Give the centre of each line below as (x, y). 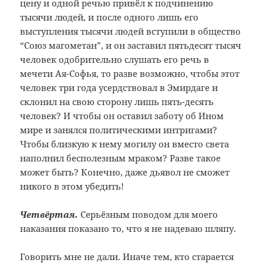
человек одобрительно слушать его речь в (115, 60)
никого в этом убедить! (72, 186)
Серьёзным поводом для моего (148, 215)
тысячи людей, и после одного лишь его (109, 17)
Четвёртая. (49, 215)
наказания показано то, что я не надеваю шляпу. (128, 229)
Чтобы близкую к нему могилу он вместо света (125, 144)
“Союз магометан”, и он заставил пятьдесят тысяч (131, 45)
